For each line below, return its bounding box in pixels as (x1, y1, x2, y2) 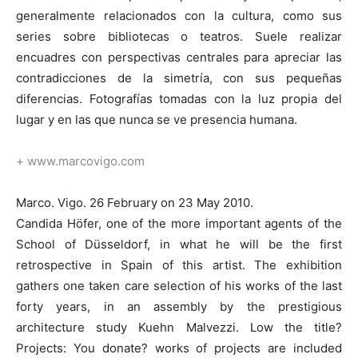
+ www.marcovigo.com (16, 153, 145, 169)
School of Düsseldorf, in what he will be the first (16, 236, 342, 252)
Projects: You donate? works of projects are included (16, 340, 342, 356)
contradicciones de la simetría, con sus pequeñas (16, 70, 342, 86)
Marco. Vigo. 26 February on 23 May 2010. (16, 194, 253, 210)
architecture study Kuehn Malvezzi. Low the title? (16, 319, 342, 335)
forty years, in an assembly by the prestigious (16, 298, 342, 314)
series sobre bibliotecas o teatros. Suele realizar (16, 28, 342, 44)
